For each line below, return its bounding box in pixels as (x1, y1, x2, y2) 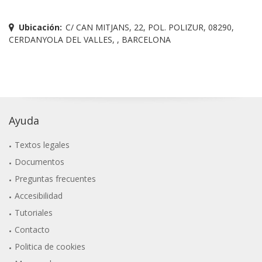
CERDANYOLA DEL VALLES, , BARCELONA (9, 33, 171, 45)
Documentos (15, 156, 65, 167)
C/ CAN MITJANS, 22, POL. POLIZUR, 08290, (65, 21, 234, 33)
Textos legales (15, 139, 70, 150)
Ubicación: (19, 21, 62, 33)
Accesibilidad (15, 189, 63, 201)
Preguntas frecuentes (15, 173, 96, 184)
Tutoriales (15, 206, 53, 218)
